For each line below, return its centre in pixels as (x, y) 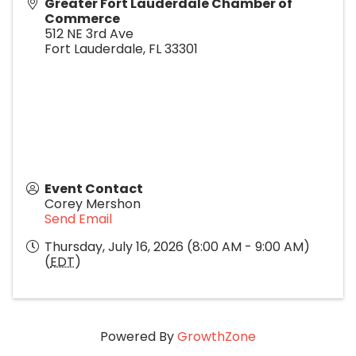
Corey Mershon (93, 203)
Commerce (82, 18)
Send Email (78, 219)
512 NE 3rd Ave (89, 33)
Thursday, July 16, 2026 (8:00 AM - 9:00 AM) (177, 246)
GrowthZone (217, 336)
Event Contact (94, 188)
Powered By (139, 336)
